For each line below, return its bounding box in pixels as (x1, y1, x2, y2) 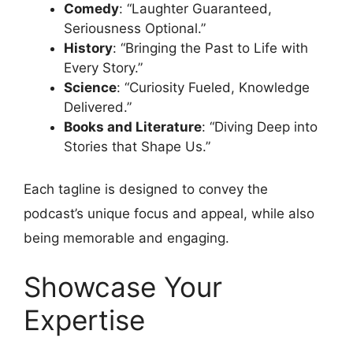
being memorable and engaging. (24, 229, 229, 246)
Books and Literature (64, 119, 202, 136)
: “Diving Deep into (202, 119, 318, 136)
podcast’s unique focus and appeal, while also (24, 205, 314, 221)
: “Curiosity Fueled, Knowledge (117, 80, 310, 96)
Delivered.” (64, 99, 132, 116)
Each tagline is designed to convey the (24, 180, 268, 197)
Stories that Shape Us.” (64, 139, 210, 155)
